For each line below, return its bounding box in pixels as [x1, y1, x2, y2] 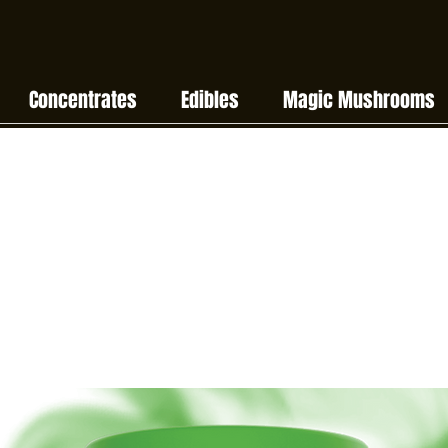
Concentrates [29, 85, 137, 115]
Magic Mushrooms [282, 85, 435, 115]
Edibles [181, 85, 239, 115]
